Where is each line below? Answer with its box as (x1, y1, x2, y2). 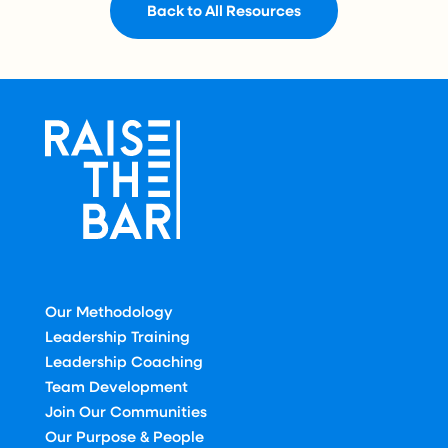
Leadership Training (44, 326, 190, 347)
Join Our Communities (44, 401, 207, 422)
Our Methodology (44, 301, 173, 322)
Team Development (44, 376, 188, 397)
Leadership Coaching (44, 351, 203, 372)
